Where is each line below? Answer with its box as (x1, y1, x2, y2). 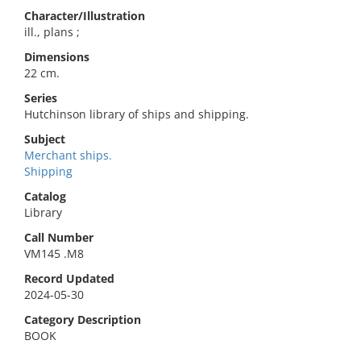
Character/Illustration (24, 8, 145, 23)
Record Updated (24, 271, 114, 286)
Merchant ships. (24, 147, 112, 163)
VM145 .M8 (24, 246, 84, 261)
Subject (24, 131, 65, 147)
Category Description (24, 312, 141, 327)
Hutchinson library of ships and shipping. (24, 106, 249, 122)
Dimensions (24, 49, 89, 64)
